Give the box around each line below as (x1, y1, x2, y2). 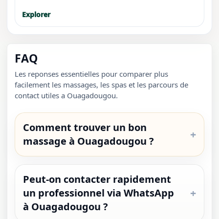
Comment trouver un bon (23, 120, 147, 134)
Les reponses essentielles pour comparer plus (15, 68, 169, 79)
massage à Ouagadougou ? (23, 134, 154, 148)
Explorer (22, 10, 50, 20)
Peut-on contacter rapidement (23, 172, 172, 186)
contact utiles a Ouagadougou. (15, 90, 118, 100)
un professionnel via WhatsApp (23, 186, 175, 199)
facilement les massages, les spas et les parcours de (15, 79, 189, 89)
